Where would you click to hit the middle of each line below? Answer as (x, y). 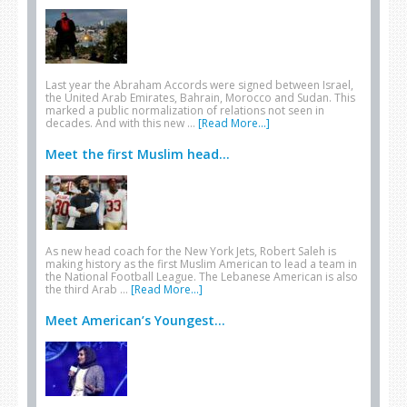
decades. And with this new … (122, 123)
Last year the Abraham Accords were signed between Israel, (199, 85)
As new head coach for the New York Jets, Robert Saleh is (191, 251)
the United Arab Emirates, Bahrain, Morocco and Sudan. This (200, 98)
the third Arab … (88, 289)
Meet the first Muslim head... (138, 154)
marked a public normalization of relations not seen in (185, 110)
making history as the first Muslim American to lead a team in (201, 264)
